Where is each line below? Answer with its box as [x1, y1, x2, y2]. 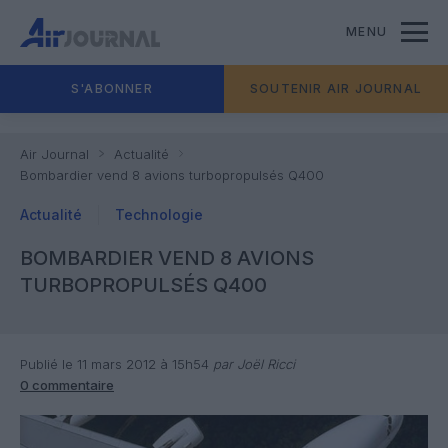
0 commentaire [20, 377, 114, 393]
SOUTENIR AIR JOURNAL [250, 81, 422, 96]
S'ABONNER [71, 81, 153, 96]
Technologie [115, 206, 203, 223]
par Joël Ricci [209, 356, 295, 372]
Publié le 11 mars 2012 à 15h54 [20, 356, 209, 372]
